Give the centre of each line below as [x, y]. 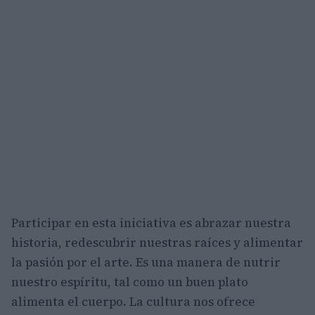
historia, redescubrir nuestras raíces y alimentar [157, 242]
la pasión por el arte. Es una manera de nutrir [146, 262]
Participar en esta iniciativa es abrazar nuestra [151, 223]
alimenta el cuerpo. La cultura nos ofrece [133, 301]
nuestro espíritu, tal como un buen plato [130, 282]
